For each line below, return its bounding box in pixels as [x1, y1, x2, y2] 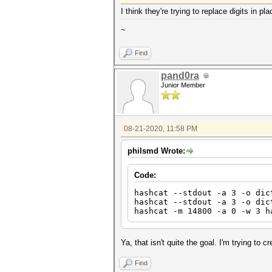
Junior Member [161, 81, 205, 89]
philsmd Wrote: [127, 146, 185, 155]
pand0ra [161, 70, 199, 81]
